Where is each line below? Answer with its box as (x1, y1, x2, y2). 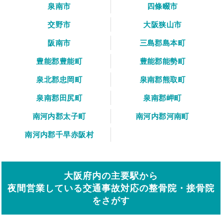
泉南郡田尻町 (36, 93, 82, 103)
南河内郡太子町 (32, 111, 86, 121)
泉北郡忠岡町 (36, 74, 82, 84)
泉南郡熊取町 (139, 74, 186, 84)
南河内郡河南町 (135, 111, 189, 121)
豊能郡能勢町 (139, 56, 186, 66)
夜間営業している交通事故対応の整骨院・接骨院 (7, 182, 215, 193)
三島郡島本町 (139, 38, 186, 48)
